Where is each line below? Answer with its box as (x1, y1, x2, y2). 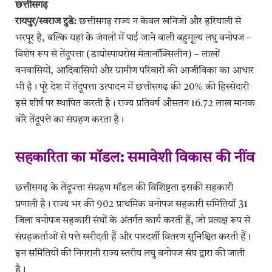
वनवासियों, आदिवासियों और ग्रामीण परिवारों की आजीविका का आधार (15, 66, 254, 76)
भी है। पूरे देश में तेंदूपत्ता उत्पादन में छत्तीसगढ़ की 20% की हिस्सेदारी (15, 83, 249, 93)
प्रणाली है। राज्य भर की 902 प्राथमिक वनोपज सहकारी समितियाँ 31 (15, 200, 248, 210)
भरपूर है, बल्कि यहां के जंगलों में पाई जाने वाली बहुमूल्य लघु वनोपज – (15, 33, 251, 44)
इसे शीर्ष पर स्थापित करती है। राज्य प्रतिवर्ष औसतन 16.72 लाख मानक (15, 99, 255, 109)
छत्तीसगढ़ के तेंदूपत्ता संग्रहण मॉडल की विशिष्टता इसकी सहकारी (15, 183, 233, 194)
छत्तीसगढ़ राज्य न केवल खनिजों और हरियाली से (79, 17, 241, 27)
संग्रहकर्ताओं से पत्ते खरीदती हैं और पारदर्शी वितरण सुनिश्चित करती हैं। (15, 233, 251, 243)
